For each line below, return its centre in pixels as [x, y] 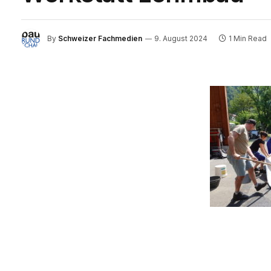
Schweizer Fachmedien [100, 38]
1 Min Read [248, 38]
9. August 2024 [181, 38]
